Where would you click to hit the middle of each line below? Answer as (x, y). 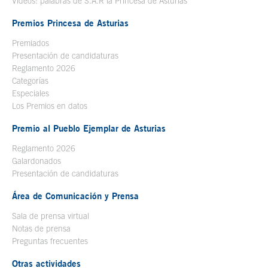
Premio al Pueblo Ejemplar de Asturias (89, 128)
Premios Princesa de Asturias (70, 23)
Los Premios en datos (50, 106)
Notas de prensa (41, 229)
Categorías (30, 81)
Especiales (31, 94)
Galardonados (36, 161)
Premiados (31, 43)
